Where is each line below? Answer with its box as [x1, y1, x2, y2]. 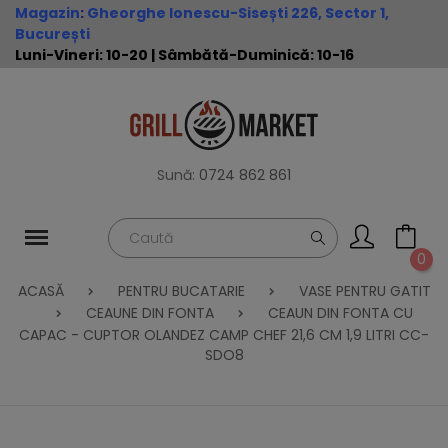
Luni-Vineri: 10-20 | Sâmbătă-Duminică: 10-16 [15, 45, 354, 65]
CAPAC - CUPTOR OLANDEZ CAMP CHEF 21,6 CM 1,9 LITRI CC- [19, 325, 429, 345]
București [15, 24, 90, 44]
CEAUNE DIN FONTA [85, 303, 214, 323]
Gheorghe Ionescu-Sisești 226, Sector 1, [87, 3, 389, 23]
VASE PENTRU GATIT [298, 281, 431, 301]
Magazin [15, 3, 80, 23]
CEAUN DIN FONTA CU [267, 303, 413, 323]
